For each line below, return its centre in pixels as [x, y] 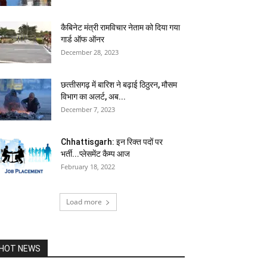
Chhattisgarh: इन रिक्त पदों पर [112, 142]
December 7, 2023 [88, 109]
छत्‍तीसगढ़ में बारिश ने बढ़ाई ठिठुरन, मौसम [119, 85]
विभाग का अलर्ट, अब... [93, 97]
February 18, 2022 [88, 167]
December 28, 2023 [90, 52]
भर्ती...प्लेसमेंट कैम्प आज [95, 154]
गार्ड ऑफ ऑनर [83, 39]
